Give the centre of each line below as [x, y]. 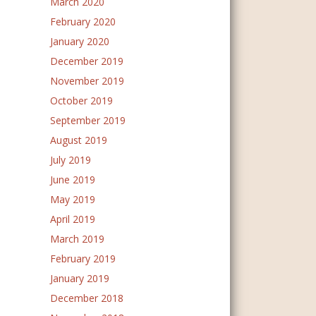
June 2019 [73, 180]
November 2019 [87, 81]
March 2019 [77, 239]
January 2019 [80, 278]
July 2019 [71, 160]
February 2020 [83, 22]
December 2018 [87, 298]
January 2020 [80, 41]
